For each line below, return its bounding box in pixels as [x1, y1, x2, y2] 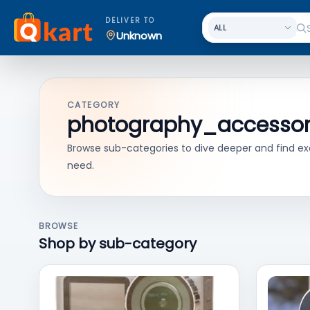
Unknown [116, 28, 162, 43]
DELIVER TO [105, 15, 155, 26]
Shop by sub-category [39, 234, 197, 253]
